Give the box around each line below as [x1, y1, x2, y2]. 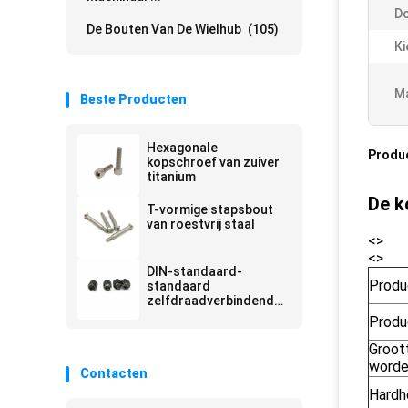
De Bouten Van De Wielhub [87, 22, 241, 36]
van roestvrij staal [147, 217, 255, 231]
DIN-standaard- [147, 264, 242, 279]
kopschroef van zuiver [147, 155, 280, 169]
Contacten [80, 366, 148, 381]
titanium [147, 169, 196, 184]
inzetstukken [147, 308, 224, 322]
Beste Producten [80, 92, 187, 107]
